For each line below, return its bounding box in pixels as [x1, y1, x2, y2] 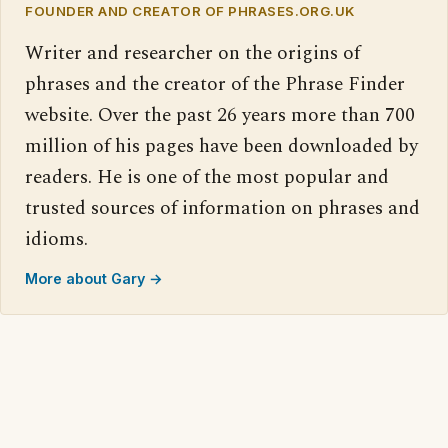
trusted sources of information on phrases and [25, 194, 420, 223]
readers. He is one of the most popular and [25, 163, 389, 192]
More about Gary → [25, 270, 163, 287]
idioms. [25, 225, 88, 254]
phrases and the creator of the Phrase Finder [25, 70, 405, 99]
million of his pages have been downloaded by [25, 132, 418, 161]
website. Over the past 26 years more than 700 [25, 101, 415, 130]
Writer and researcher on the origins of [25, 39, 360, 68]
